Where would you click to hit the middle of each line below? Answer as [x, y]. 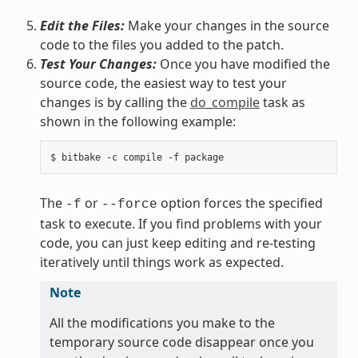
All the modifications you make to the [162, 322]
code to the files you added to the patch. [161, 44]
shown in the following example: [137, 121]
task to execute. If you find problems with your [181, 223]
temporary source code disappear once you [181, 342]
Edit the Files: [82, 25]
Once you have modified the [243, 64]
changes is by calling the [115, 102]
